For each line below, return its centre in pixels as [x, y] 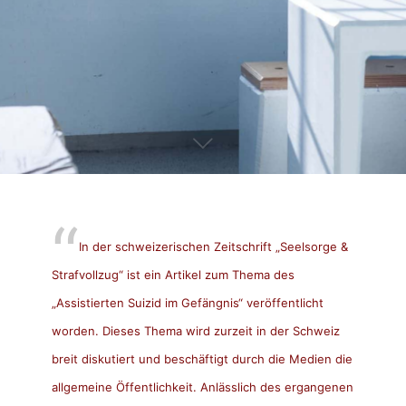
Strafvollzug [85, 274]
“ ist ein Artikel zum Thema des [206, 274]
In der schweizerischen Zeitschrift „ [179, 246]
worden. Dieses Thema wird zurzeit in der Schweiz [195, 330]
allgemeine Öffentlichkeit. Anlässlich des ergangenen [202, 387]
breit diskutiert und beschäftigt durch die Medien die [202, 358]
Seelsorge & [314, 246]
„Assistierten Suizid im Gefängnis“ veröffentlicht [187, 302]
